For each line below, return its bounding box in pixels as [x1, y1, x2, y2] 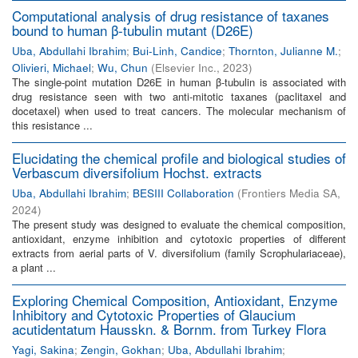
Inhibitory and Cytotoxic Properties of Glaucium [12, 304, 296, 324]
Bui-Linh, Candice [133, 43, 222, 58]
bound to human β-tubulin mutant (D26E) [12, 20, 253, 40]
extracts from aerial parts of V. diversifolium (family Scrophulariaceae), [12, 245, 346, 261]
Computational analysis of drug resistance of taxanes [12, 6, 329, 26]
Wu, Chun [97, 60, 148, 75]
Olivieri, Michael [12, 60, 91, 75]
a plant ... [12, 260, 56, 275]
